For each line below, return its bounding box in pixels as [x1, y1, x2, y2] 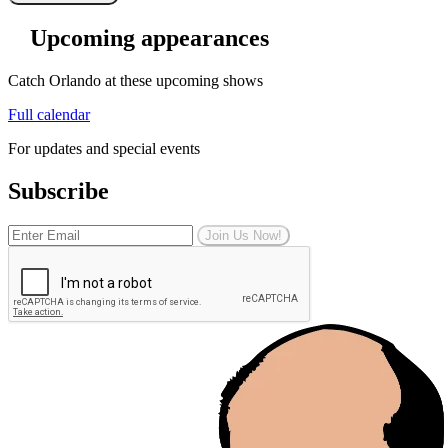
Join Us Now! [205, 227, 282, 243]
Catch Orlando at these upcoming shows [8, 71, 263, 89]
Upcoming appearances [30, 24, 269, 51]
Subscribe [8, 177, 109, 204]
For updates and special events [8, 139, 200, 157]
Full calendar [8, 105, 90, 123]
